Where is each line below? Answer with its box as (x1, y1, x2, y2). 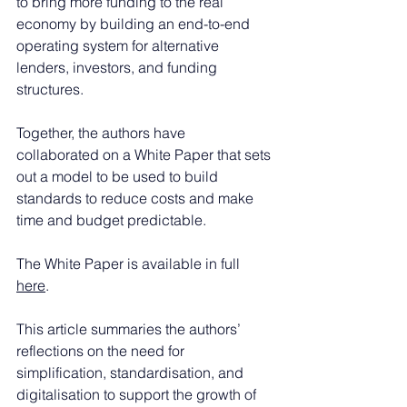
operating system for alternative (16, 35, 223, 55)
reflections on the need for (16, 341, 188, 360)
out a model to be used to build (16, 166, 222, 185)
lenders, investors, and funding (16, 57, 221, 76)
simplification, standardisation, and (16, 362, 247, 382)
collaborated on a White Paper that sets (16, 144, 274, 164)
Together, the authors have (16, 123, 189, 142)
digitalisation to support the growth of (16, 384, 260, 403)
